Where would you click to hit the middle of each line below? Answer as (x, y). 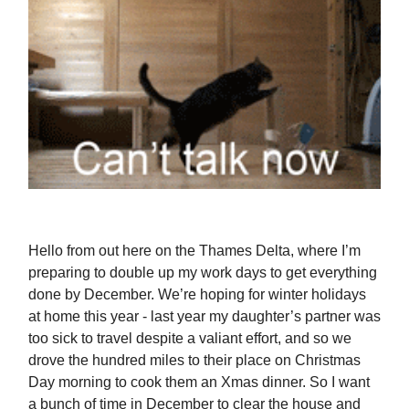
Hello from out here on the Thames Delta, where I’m (194, 251)
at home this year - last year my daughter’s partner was (204, 317)
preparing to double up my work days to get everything (203, 273)
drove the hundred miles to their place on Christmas (194, 361)
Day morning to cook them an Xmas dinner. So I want (199, 383)
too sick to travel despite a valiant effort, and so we (190, 339)
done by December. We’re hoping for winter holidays (197, 295)
